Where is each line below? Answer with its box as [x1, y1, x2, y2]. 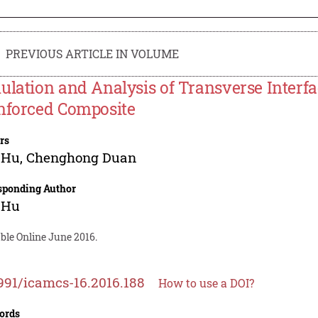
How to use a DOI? [158, 275, 255, 290]
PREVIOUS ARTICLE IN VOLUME [6, 45, 180, 61]
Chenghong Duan [26, 148, 137, 166]
